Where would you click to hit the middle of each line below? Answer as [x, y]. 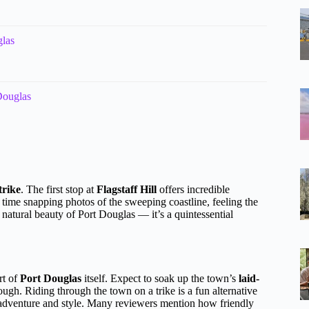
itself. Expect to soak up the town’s [160, 279]
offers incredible [193, 190]
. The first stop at [59, 190]
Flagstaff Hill [127, 190]
